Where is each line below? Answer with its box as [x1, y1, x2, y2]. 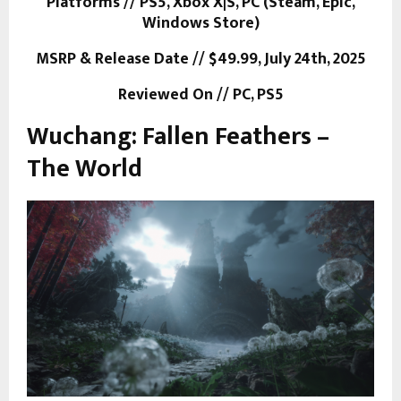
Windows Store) [141, 9, 260, 37]
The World [27, 147, 142, 190]
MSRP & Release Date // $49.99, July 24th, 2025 [35, 45, 366, 73]
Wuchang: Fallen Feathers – [27, 115, 329, 158]
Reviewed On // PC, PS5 [117, 81, 284, 108]
